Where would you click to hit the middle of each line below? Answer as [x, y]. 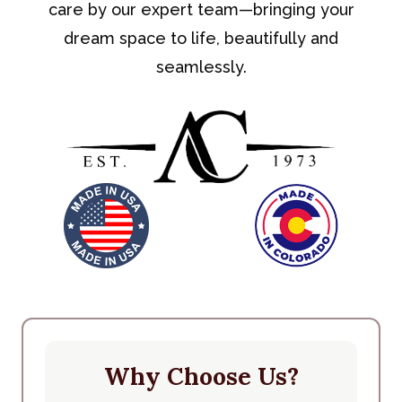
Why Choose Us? [201, 376]
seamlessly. [201, 66]
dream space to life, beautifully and [201, 38]
